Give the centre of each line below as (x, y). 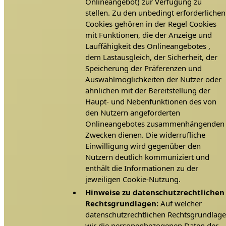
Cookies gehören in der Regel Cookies (151, 24)
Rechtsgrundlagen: (122, 203)
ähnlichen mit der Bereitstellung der (148, 91)
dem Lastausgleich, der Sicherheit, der (152, 57)
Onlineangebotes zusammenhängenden (155, 124)
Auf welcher (180, 203)
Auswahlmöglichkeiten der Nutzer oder (154, 79)
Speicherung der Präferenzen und (144, 68)
